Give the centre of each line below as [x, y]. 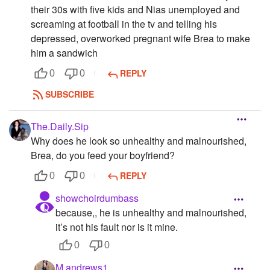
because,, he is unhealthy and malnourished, [151, 212]
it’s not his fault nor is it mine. [117, 227]
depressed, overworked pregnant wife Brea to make [140, 39]
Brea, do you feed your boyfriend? [103, 155]
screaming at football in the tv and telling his [124, 24]
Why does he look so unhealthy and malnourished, [139, 140]
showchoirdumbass [97, 198]
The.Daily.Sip [60, 126]
